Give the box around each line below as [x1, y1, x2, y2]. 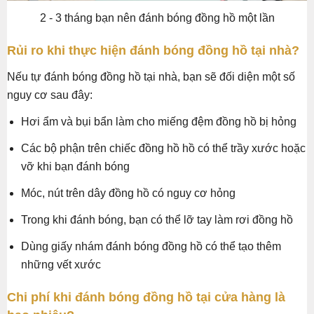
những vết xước [21, 258, 101, 271]
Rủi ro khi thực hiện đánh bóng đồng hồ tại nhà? [7, 43, 299, 57]
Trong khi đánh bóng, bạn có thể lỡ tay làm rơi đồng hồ [21, 213, 293, 226]
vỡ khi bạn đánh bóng [21, 160, 130, 172]
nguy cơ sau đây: [7, 88, 93, 101]
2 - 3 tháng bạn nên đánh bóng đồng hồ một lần [39, 11, 275, 24]
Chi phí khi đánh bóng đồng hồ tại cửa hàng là [7, 289, 285, 304]
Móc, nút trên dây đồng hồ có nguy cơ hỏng [21, 186, 235, 199]
